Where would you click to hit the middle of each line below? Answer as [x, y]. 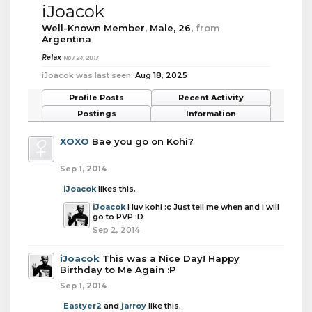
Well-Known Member [93, 28]
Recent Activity [211, 97]
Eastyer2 [83, 306]
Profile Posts [97, 97]
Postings [96, 114]
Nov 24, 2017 [81, 58]
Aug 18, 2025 [161, 75]
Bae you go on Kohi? [143, 141]
